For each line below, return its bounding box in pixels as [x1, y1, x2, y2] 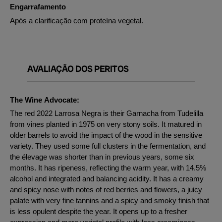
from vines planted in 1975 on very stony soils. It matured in [10, 120, 202, 128]
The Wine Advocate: [10, 96, 79, 104]
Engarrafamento [10, 2, 66, 11]
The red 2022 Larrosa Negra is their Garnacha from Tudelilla [10, 109, 203, 117]
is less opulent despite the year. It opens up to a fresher [10, 207, 187, 216]
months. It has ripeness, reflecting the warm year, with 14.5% [10, 164, 206, 172]
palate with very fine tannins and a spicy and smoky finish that [10, 196, 209, 205]
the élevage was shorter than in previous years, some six [10, 153, 194, 161]
